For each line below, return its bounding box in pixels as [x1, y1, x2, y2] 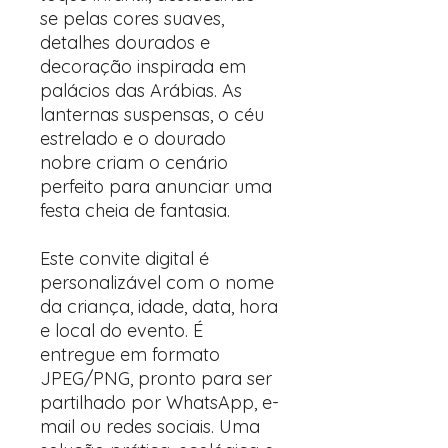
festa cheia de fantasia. [40, 199, 230, 222]
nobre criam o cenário [40, 151, 228, 174]
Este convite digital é [40, 247, 209, 270]
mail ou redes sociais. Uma [40, 415, 260, 438]
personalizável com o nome [40, 271, 274, 294]
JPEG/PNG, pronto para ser [40, 367, 272, 390]
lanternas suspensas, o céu [40, 103, 264, 126]
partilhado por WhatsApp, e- [40, 391, 279, 414]
